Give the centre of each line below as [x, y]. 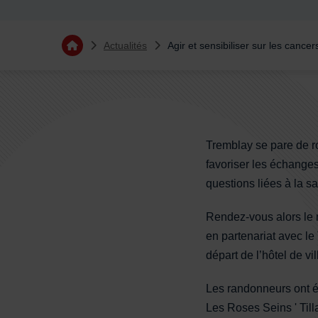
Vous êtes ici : [96, 42]
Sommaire [110, 117]
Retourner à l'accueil [117, 50]
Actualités [125, 45]
